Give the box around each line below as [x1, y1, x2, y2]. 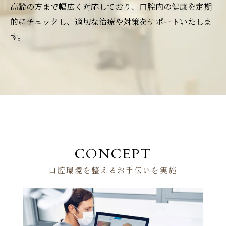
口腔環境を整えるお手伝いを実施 [48, 165, 178, 176]
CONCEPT [75, 144, 151, 163]
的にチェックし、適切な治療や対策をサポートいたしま [10, 15, 212, 27]
